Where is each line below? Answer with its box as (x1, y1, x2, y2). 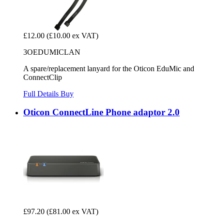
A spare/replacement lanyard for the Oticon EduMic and (23, 64, 194, 73)
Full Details (23, 89, 61, 98)
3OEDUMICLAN (23, 47, 80, 56)
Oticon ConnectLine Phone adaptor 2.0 (23, 107, 180, 118)
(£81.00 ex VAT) (46, 207, 98, 216)
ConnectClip (23, 73, 62, 81)
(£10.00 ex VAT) (46, 31, 98, 40)
